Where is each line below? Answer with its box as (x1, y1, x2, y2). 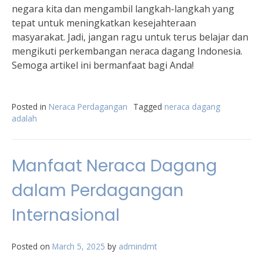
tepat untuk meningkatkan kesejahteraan (12, 16, 196, 29)
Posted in (12, 101, 49, 112)
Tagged (133, 101, 164, 112)
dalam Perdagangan (12, 179, 184, 202)
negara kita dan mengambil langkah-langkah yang (12, 2, 234, 15)
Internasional (12, 204, 120, 227)
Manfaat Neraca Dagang (12, 154, 217, 177)
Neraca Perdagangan (49, 101, 127, 112)
